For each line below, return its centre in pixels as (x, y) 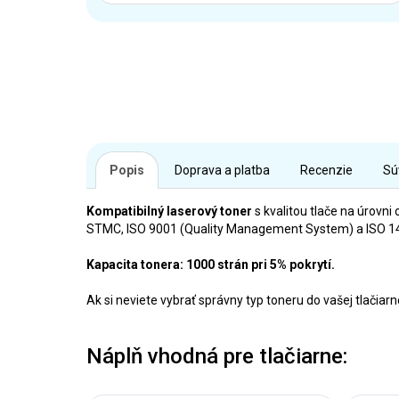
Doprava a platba (222, 170)
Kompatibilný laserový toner (169, 211)
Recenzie (326, 170)
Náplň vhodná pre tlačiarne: (217, 356)
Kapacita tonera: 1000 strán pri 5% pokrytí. (211, 265)
